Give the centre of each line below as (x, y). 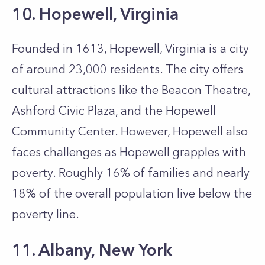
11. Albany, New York (92, 250)
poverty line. (46, 214)
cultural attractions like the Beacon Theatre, (131, 90)
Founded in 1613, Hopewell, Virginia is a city (130, 49)
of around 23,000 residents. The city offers (127, 69)
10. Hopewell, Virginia (97, 14)
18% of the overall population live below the (132, 193)
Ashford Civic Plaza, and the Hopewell (114, 111)
